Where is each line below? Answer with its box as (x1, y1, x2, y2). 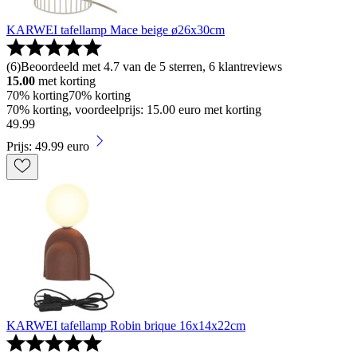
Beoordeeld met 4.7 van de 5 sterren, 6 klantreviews (21, 59, 282, 73)
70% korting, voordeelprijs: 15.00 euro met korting (6, 102, 261, 116)
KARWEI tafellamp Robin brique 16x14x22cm (6, 318, 245, 332)
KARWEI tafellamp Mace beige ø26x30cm (6, 22, 225, 37)
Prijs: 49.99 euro (6, 139, 89, 153)
